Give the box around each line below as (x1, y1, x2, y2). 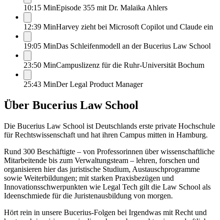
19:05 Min (24, 42, 56, 50)
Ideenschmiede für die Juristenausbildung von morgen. (4, 191, 173, 200)
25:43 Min (24, 80, 56, 88)
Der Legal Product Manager (56, 80, 143, 88)
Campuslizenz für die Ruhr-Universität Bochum (56, 61, 204, 69)
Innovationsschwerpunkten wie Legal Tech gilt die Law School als (4, 182, 211, 191)
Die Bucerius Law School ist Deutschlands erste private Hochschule (4, 121, 215, 130)
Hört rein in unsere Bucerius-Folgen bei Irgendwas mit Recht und (4, 208, 207, 217)
